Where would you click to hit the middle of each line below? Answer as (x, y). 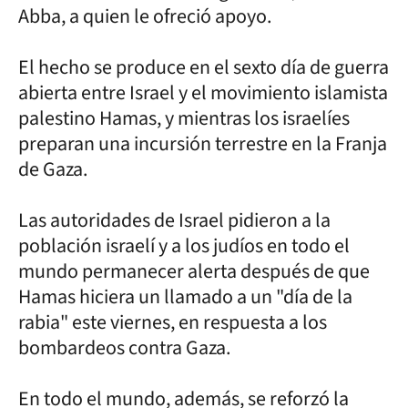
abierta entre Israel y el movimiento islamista (203, 92)
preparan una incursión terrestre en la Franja (203, 143)
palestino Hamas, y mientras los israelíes (184, 118)
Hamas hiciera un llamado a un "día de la (185, 296)
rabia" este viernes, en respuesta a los (173, 322)
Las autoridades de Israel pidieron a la (174, 220)
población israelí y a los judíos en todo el (184, 245)
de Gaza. (53, 169)
